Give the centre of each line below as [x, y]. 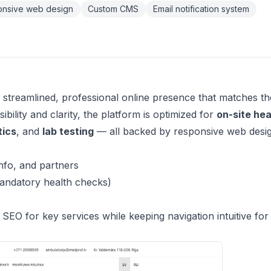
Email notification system [201, 9]
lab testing [68, 131]
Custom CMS [113, 9]
